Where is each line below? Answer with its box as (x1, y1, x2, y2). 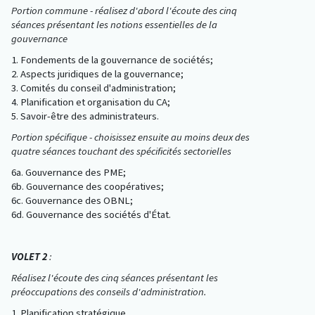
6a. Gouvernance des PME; (11, 165, 126, 180)
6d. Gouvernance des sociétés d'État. (11, 207, 171, 222)
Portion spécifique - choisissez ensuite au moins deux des (11, 130, 250, 145)
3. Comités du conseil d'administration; (11, 81, 176, 96)
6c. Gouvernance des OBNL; (11, 193, 133, 208)
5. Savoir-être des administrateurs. (11, 109, 159, 124)
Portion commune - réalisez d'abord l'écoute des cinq (11, 4, 237, 18)
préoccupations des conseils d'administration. (11, 285, 209, 300)
